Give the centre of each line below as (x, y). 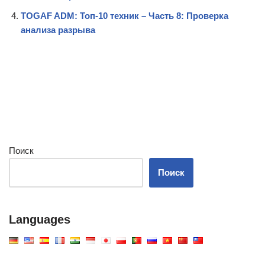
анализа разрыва (58, 30)
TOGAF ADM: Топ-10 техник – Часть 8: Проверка (125, 16)
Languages (40, 220)
